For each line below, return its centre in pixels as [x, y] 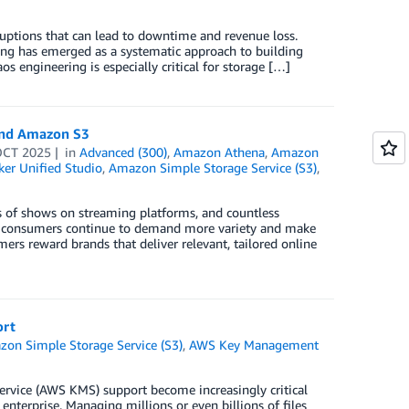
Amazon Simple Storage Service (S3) [212, 168]
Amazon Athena [220, 152]
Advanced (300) [124, 152]
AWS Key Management [254, 345]
